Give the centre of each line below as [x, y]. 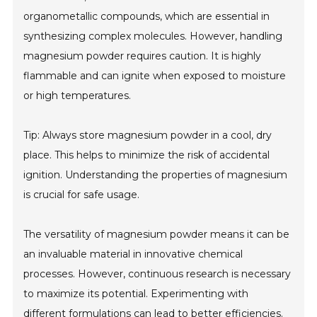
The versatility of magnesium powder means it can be [157, 235]
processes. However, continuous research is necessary [157, 274]
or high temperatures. [77, 96]
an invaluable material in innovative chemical [133, 254]
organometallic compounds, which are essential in [147, 17]
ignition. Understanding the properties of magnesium [156, 175]
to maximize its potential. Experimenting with [136, 294]
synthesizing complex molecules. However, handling [153, 36]
